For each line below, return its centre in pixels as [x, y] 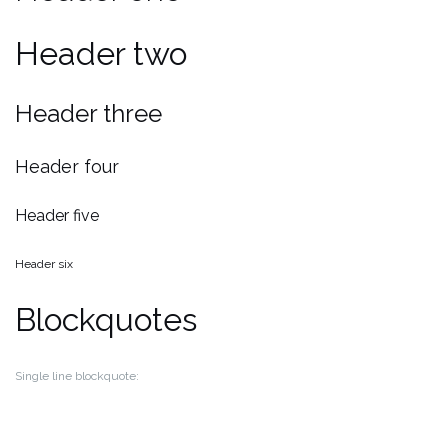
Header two [101, 53]
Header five [57, 215]
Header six [44, 263]
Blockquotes [106, 319]
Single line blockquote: [77, 375]
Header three [88, 113]
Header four [67, 166]
